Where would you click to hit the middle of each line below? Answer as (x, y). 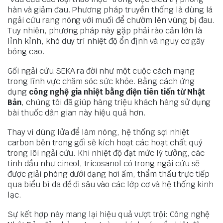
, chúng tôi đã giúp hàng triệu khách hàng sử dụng (116, 103)
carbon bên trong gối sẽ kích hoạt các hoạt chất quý (105, 143)
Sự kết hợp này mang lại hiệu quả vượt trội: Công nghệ (109, 215)
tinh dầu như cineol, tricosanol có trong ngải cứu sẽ (104, 164)
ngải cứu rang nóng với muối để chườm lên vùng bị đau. (111, 20)
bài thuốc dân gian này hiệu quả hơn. (78, 113)
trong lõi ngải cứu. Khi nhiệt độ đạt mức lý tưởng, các (106, 153)
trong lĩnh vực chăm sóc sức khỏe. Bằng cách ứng (101, 82)
